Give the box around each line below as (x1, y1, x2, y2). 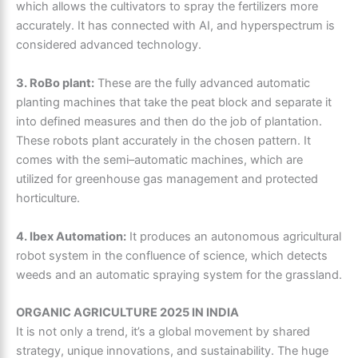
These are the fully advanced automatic (94, 75, 310, 90)
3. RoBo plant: (16, 75, 94, 90)
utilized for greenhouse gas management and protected (16, 171, 318, 186)
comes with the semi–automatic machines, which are (16, 152, 303, 167)
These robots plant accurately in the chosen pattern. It (16, 133, 311, 148)
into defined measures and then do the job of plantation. (16, 113, 322, 129)
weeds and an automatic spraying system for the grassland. (16, 267, 342, 282)
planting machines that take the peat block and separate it (16, 94, 332, 109)
